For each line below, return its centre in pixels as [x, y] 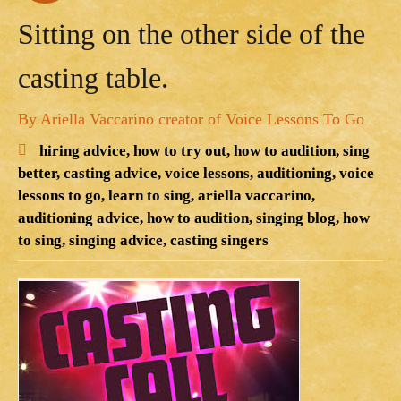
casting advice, [112, 173]
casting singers [219, 240]
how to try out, [182, 150]
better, [39, 173]
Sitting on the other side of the [192, 34]
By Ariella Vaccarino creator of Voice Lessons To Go [191, 119]
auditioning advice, [81, 218]
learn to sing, [151, 195]
